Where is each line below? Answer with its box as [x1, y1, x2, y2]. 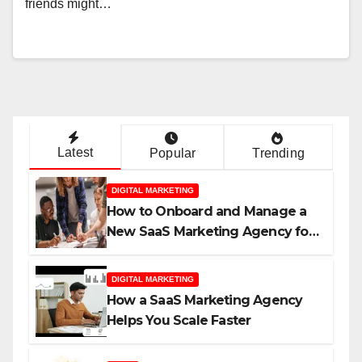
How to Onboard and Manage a [107, 203, 307, 219]
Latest [57, 145, 94, 159]
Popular [149, 145, 196, 160]
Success [107, 243, 160, 259]
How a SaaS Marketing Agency [107, 292, 303, 308]
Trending [252, 145, 305, 160]
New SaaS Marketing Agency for [107, 223, 314, 239]
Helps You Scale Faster [107, 312, 251, 328]
